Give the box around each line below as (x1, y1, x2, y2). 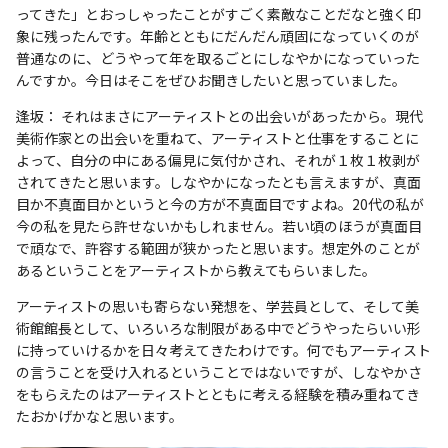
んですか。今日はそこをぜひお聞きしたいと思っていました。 (16, 70, 406, 91)
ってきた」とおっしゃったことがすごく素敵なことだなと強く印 (16, 4, 421, 25)
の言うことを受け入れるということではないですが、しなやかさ (16, 362, 422, 383)
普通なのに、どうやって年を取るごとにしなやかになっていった (16, 48, 420, 69)
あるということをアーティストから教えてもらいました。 (16, 260, 376, 281)
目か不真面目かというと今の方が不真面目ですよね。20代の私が (16, 194, 424, 215)
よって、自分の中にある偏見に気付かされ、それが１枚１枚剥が (16, 150, 420, 171)
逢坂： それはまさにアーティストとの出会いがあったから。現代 (16, 106, 423, 127)
